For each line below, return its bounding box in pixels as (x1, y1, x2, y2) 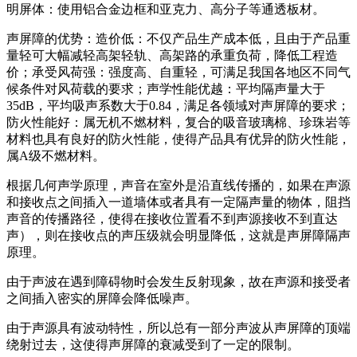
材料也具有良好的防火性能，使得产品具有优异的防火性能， (6, 131, 351, 146)
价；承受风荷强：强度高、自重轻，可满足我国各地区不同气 (6, 65, 351, 79)
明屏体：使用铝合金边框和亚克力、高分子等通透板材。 (6, 2, 325, 16)
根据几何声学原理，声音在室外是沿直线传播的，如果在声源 (6, 178, 351, 192)
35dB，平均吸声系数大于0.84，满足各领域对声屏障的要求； (6, 98, 350, 112)
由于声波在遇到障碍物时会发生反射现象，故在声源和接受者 (6, 274, 351, 288)
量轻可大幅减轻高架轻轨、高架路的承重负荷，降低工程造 (6, 48, 338, 62)
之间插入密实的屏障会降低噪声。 (6, 291, 198, 305)
